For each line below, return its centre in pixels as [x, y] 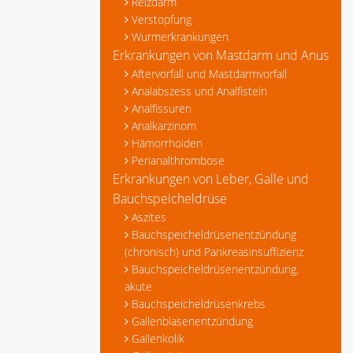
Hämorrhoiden [167, 143]
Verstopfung [162, 19]
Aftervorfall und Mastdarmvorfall [209, 74]
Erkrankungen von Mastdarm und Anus [221, 55]
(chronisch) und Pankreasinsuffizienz [214, 252]
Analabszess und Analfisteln [199, 91]
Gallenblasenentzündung [192, 321]
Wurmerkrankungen [180, 37]
